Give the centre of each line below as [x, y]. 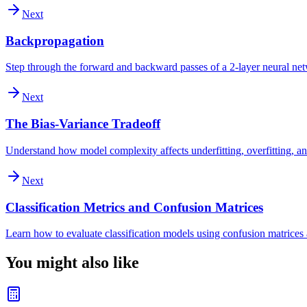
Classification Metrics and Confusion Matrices [134, 207]
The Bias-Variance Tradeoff [83, 124]
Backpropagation [55, 40]
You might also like [72, 263]
